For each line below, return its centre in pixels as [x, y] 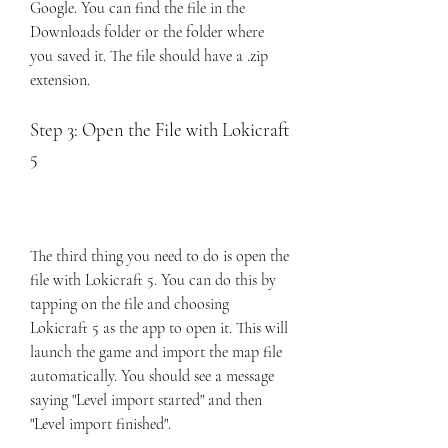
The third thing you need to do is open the [159, 256]
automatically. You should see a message [152, 376]
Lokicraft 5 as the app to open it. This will [159, 328]
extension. [60, 80]
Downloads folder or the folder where [147, 32]
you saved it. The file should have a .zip [149, 56]
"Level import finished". [100, 424]
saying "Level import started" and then [146, 400]
